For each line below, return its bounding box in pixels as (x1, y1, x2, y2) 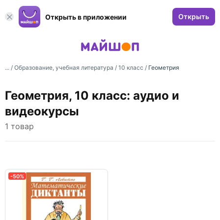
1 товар (5, 121, 34, 131)
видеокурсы (5, 104, 79, 118)
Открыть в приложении (45, 12, 127, 21)
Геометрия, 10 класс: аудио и (5, 88, 179, 103)
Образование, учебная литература (14, 64, 113, 71)
